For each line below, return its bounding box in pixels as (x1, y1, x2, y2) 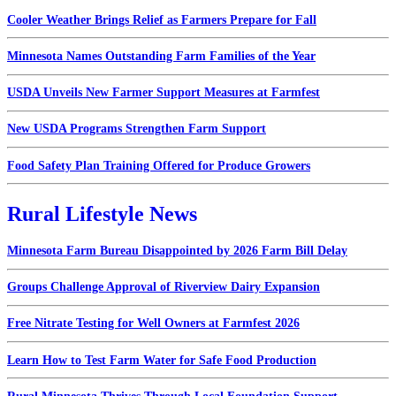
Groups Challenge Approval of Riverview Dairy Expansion (7, 280, 320, 294)
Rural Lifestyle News (7, 202, 197, 226)
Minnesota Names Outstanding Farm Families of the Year (7, 49, 316, 63)
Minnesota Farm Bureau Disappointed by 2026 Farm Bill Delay (7, 243, 347, 257)
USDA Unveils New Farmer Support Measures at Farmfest (7, 86, 320, 100)
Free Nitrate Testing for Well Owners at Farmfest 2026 (7, 316, 300, 331)
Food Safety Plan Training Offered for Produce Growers (7, 158, 310, 172)
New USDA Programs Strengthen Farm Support (7, 122, 266, 136)
